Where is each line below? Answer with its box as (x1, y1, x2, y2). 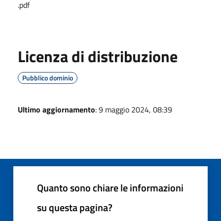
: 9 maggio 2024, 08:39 (95, 103, 172, 115)
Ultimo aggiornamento (18, 103, 95, 115)
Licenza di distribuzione (18, 44, 178, 68)
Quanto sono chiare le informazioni (37, 180, 184, 195)
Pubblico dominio (22, 72, 73, 83)
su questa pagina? (37, 199, 112, 215)
